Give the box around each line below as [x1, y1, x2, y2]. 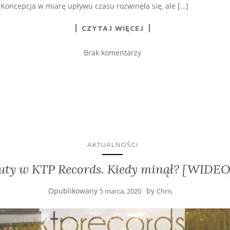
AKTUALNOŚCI [87, 140, 138, 148]
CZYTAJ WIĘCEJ [81, 23, 144, 32]
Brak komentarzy [84, 47, 141, 57]
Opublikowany [48, 185, 100, 196]
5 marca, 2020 [99, 186, 141, 196]
